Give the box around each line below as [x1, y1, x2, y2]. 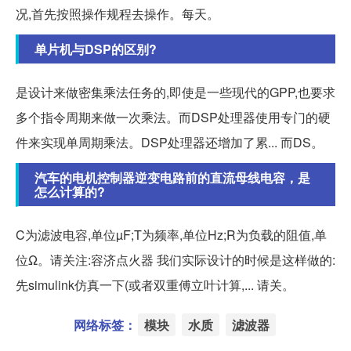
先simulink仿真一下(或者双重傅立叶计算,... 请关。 [16, 276, 295, 295]
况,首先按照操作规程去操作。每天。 [16, 5, 219, 24]
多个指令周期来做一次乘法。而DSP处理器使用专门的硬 [16, 108, 331, 127]
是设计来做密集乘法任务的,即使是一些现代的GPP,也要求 [16, 83, 335, 102]
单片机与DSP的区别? [34, 40, 157, 59]
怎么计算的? [34, 183, 105, 201]
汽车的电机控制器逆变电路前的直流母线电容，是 [34, 168, 310, 187]
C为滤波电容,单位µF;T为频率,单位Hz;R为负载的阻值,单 [16, 226, 327, 244]
